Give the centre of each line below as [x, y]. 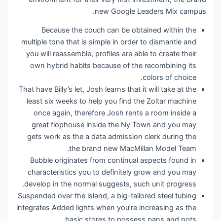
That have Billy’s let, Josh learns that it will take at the [108, 90]
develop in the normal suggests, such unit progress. [111, 184]
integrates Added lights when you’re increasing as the [107, 208]
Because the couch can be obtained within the [120, 30]
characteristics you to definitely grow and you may [113, 172]
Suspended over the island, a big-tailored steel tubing [108, 196]
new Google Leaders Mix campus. [151, 11]
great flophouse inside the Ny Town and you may [115, 125]
